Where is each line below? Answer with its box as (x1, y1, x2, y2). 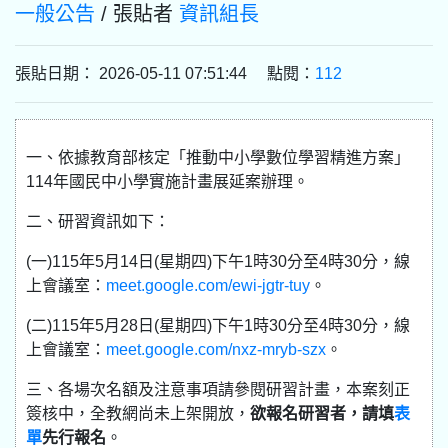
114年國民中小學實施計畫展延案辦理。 (26, 173, 309, 190)
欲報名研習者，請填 (250, 405, 394, 422)
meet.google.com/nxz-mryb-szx (106, 341, 326, 358)
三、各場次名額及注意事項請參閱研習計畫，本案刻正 (26, 381, 410, 398)
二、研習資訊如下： (26, 213, 170, 230)
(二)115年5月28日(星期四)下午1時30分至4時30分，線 (26, 317, 410, 334)
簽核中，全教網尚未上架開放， (26, 405, 250, 422)
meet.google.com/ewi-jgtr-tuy (106, 277, 310, 294)
